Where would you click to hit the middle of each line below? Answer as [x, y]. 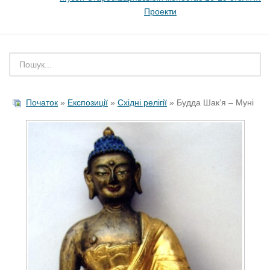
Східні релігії [142, 102]
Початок [42, 102]
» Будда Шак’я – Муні [210, 102]
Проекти [160, 11]
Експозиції [88, 102]
